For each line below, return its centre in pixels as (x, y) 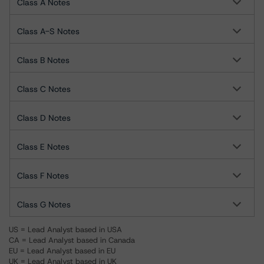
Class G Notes (44, 204)
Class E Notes (43, 147)
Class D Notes (44, 118)
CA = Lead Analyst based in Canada (72, 240)
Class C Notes (44, 89)
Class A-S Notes (48, 31)
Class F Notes (43, 176)
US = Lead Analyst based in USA (65, 230)
